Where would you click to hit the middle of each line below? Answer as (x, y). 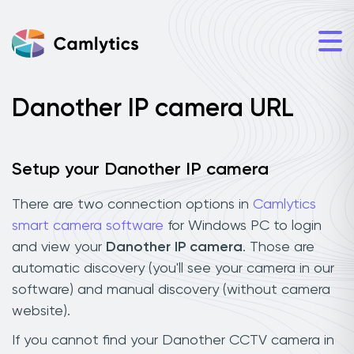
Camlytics (284, 204)
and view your (59, 247)
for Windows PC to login (243, 226)
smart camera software (88, 226)
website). (41, 311)
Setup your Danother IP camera (140, 170)
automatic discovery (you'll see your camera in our (173, 268)
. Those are (279, 247)
